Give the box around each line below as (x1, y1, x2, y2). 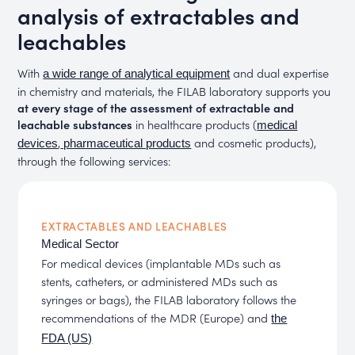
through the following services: (17, 151, 172, 169)
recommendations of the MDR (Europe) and (41, 308, 272, 326)
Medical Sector (41, 237, 120, 250)
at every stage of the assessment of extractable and (17, 98, 295, 116)
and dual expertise (230, 63, 330, 81)
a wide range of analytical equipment (43, 67, 231, 80)
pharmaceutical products (60, 136, 192, 150)
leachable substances (17, 115, 133, 132)
